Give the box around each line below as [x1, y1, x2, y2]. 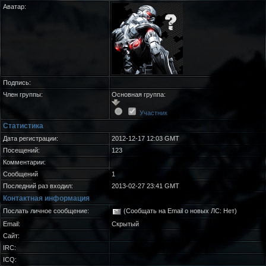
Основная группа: [112, 91, 166, 98]
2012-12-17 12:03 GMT [112, 135, 179, 142]
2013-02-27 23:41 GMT [112, 182, 179, 189]
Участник [140, 109, 167, 116]
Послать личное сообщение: [3, 207, 89, 214]
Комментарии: [3, 159, 46, 166]
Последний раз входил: [3, 182, 73, 189]
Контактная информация [3, 194, 90, 202]
